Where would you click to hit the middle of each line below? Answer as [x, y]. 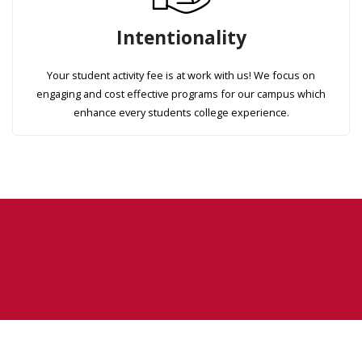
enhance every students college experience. [181, 113]
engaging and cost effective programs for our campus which [181, 94]
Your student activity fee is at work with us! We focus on [181, 76]
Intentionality [181, 38]
